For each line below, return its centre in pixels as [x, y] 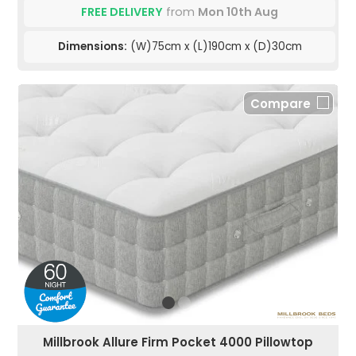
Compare [281, 103]
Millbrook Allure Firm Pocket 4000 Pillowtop [178, 342]
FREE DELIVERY [122, 12]
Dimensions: [92, 46]
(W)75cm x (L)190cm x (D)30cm [214, 46]
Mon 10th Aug [238, 12]
